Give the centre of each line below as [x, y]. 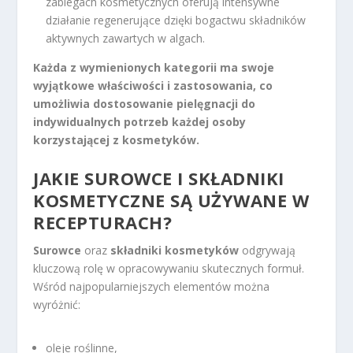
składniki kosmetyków [175, 250]
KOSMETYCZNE [99, 200]
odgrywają [268, 250]
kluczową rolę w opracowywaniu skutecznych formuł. [169, 268]
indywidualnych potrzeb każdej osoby [140, 122]
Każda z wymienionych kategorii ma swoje [154, 68]
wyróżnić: [57, 304]
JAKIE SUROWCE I [111, 178]
